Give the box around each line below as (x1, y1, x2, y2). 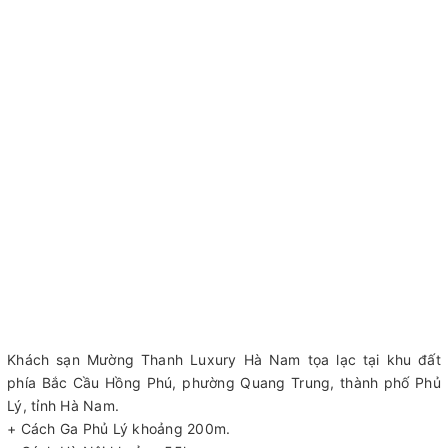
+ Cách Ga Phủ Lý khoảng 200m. (7, 419, 231, 437)
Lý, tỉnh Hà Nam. (7, 396, 119, 414)
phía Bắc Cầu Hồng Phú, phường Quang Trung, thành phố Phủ (7, 373, 441, 391)
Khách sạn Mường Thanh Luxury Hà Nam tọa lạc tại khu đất (7, 350, 441, 368)
